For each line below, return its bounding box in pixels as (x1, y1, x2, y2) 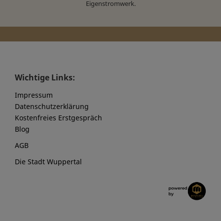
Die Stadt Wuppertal (15, 156, 82, 166)
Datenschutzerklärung (15, 101, 89, 111)
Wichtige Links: (15, 72, 75, 83)
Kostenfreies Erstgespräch (15, 112, 102, 122)
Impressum (15, 90, 53, 100)
